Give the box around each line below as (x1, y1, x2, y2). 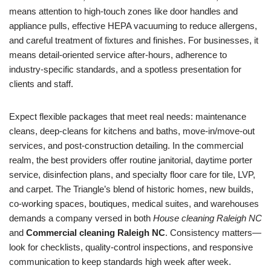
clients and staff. (9, 79, 73, 89)
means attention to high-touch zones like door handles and (9, 6, 238, 16)
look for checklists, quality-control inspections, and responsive (9, 242, 253, 252)
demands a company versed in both (9, 213, 153, 223)
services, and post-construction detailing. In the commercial (9, 140, 243, 151)
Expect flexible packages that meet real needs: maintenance (9, 111, 246, 122)
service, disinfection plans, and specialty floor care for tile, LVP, (9, 169, 255, 180)
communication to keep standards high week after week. (9, 256, 231, 267)
